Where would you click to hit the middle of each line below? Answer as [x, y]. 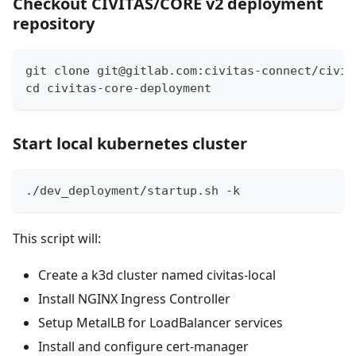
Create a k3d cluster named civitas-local [157, 275]
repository [54, 24]
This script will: [57, 239]
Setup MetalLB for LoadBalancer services [161, 323]
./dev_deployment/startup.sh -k [133, 191]
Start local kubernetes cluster [130, 144]
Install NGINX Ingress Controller [134, 299]
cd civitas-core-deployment [118, 89]
